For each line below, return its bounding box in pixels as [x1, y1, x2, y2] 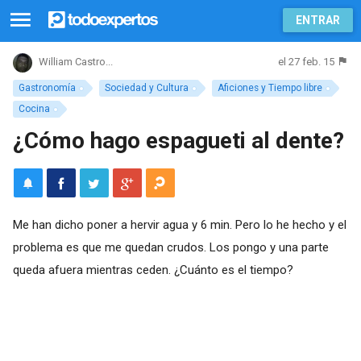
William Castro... [38, 56, 113, 68]
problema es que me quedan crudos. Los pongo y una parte [12, 239, 329, 255]
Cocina [18, 102, 50, 114]
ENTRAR [296, 14, 340, 27]
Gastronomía [18, 82, 76, 93]
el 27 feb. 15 [278, 56, 335, 68]
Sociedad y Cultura [105, 82, 189, 93]
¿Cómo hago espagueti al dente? [12, 127, 344, 154]
